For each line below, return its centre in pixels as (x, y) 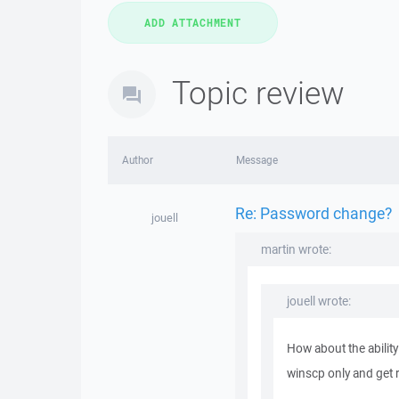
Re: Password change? (313, 212)
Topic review (258, 92)
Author (138, 160)
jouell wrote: (318, 301)
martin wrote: (296, 249)
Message (256, 160)
